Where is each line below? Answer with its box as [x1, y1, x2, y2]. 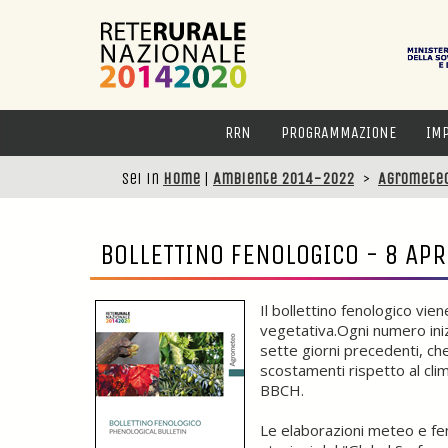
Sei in [122, 169, 163, 188]
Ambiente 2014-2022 [213, 169, 354, 188]
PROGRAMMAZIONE [281, 123, 396, 142]
